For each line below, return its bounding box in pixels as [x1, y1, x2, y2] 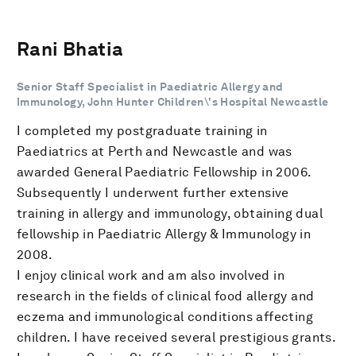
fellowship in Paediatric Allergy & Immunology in [17, 226, 311, 242]
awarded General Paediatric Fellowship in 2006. [17, 164, 311, 180]
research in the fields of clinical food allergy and [17, 288, 315, 304]
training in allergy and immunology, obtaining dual [17, 205, 323, 221]
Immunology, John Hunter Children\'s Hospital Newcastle [17, 95, 329, 108]
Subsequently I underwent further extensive [17, 184, 289, 200]
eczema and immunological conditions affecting [17, 308, 313, 324]
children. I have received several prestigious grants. [17, 329, 337, 345]
